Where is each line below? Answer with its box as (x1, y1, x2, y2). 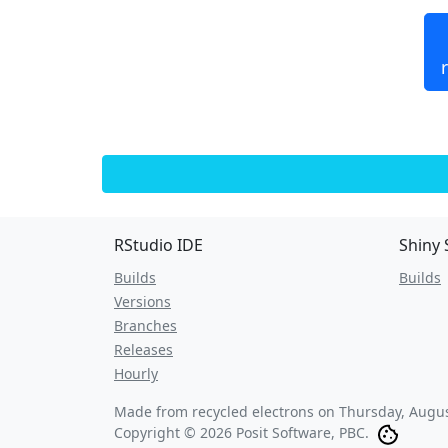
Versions (114, 292, 171, 311)
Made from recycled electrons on (114, 402, 339, 421)
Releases (114, 340, 173, 359)
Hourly (114, 364, 158, 383)
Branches (114, 316, 177, 335)
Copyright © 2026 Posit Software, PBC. (114, 423, 369, 442)
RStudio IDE (114, 234, 203, 256)
